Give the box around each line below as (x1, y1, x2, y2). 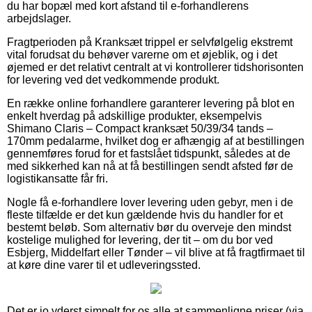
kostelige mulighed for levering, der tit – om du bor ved (7, 233, 273, 246)
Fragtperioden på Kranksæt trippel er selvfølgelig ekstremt (7, 36, 292, 48)
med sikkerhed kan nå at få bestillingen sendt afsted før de (7, 159, 293, 172)
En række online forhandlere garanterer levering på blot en (7, 97, 295, 109)
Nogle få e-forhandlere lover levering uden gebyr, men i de (7, 196, 293, 208)
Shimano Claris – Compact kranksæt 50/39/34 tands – (7, 122, 273, 134)
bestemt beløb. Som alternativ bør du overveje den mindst (7, 221, 291, 233)
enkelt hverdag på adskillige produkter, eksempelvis (7, 109, 262, 122)
